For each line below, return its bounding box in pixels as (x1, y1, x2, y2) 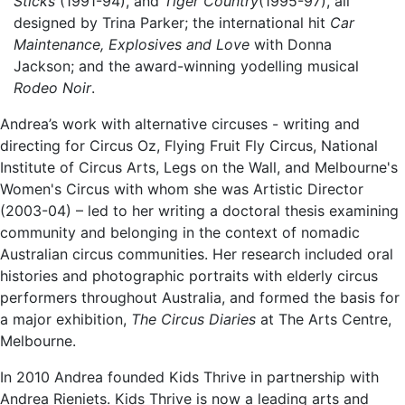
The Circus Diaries (131, 309, 256, 328)
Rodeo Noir (14, 78, 91, 97)
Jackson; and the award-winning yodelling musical (14, 56, 359, 75)
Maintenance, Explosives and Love (14, 34, 250, 53)
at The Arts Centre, (256, 309, 391, 328)
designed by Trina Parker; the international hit (14, 13, 330, 32)
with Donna (250, 34, 332, 53)
